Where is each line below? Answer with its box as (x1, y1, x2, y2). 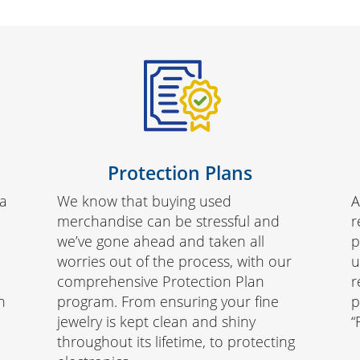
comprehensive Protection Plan (56, 272, 264, 292)
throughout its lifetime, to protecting (56, 332, 295, 352)
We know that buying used (56, 191, 231, 211)
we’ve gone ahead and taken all (56, 231, 264, 252)
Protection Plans (107, 159, 252, 186)
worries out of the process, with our (56, 252, 292, 272)
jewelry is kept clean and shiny (56, 312, 256, 332)
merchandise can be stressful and (56, 211, 280, 231)
